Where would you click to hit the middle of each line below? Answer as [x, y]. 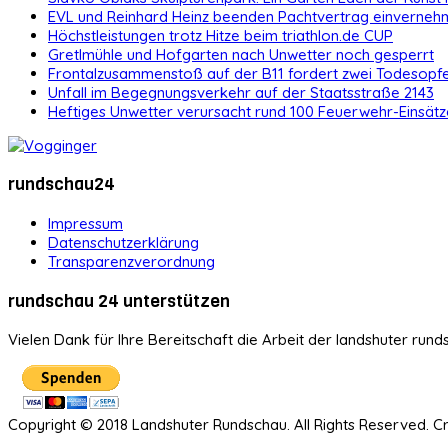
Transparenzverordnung [131, 261]
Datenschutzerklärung [123, 242]
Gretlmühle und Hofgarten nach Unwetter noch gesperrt [241, 54]
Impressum [85, 223]
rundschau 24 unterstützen [119, 300]
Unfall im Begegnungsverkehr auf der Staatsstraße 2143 [241, 92]
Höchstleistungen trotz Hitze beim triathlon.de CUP [220, 35]
